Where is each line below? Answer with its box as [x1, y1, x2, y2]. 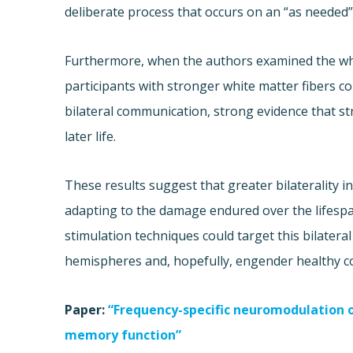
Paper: [65, 301, 109, 319]
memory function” [65, 326, 182, 344]
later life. [65, 128, 117, 146]
